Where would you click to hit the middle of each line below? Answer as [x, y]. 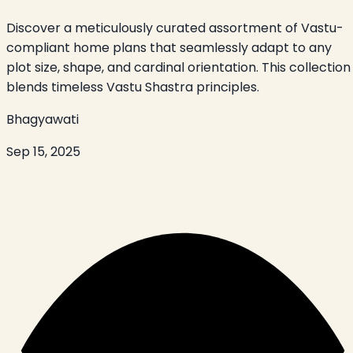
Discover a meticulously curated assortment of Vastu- [175, 28]
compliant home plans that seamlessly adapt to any [169, 48]
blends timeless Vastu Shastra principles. [133, 87]
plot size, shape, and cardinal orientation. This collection [178, 68]
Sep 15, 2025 [43, 152]
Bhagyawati [43, 120]
